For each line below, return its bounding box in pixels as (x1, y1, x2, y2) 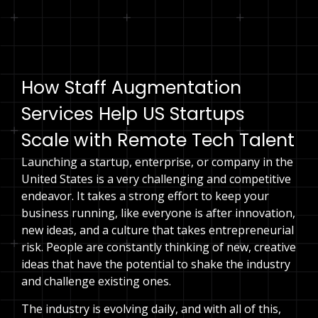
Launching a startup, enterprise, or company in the (21, 154, 293, 170)
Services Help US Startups (21, 102, 245, 127)
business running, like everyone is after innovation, (21, 205, 295, 221)
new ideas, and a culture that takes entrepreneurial (21, 222, 294, 238)
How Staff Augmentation (21, 75, 241, 101)
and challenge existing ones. (21, 273, 171, 290)
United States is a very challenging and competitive (21, 171, 291, 187)
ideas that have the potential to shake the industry (21, 256, 290, 273)
